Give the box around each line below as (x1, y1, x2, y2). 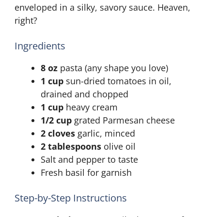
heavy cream (63, 101, 118, 113)
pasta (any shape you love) (58, 62, 168, 74)
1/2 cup (41, 114, 72, 126)
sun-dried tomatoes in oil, (63, 75, 171, 87)
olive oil (101, 140, 136, 152)
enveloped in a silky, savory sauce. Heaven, (15, 1, 190, 13)
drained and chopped (41, 88, 128, 100)
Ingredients (15, 39, 65, 52)
